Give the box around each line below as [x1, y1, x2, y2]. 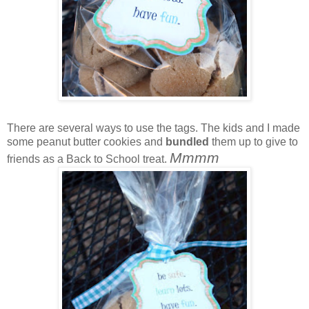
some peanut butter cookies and [7, 135, 166, 148]
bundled [166, 135, 212, 148]
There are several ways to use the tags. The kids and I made [7, 121, 300, 134]
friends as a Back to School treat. [7, 152, 170, 165]
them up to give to [212, 135, 298, 148]
